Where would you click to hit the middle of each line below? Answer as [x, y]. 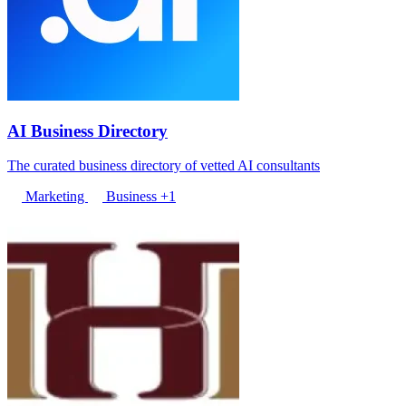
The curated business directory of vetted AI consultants [164, 166]
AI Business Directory [87, 130]
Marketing [55, 197]
